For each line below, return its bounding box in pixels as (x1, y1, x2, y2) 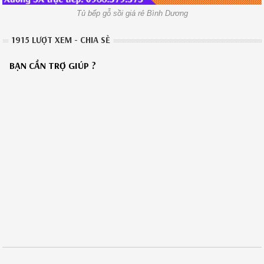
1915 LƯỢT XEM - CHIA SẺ (11, 34, 111, 45)
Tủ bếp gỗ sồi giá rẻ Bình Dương (76, 8, 188, 18)
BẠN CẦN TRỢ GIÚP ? (9, 59, 97, 71)
